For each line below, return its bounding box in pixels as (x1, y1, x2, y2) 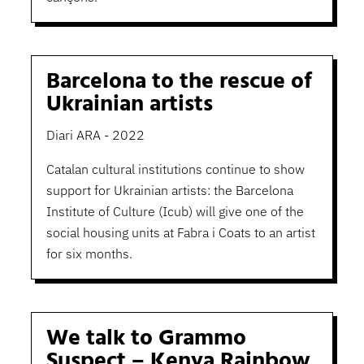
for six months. (45, 245, 132, 262)
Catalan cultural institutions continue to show (45, 161, 305, 178)
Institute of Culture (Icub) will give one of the (45, 203, 304, 220)
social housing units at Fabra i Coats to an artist (45, 224, 315, 241)
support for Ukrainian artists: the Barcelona (45, 182, 293, 199)
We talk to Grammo (45, 320, 246, 357)
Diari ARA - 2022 (45, 127, 145, 144)
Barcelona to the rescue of (45, 63, 312, 101)
